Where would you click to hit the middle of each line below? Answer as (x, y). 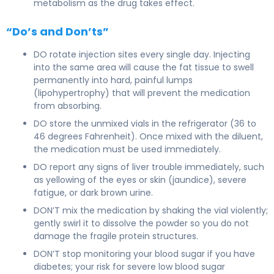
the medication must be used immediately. (127, 149)
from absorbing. (68, 106)
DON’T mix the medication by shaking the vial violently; (151, 210)
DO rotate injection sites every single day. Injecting (142, 54)
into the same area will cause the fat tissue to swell (144, 67)
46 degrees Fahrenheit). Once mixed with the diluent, (148, 136)
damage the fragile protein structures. (116, 236)
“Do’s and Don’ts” (57, 31)
